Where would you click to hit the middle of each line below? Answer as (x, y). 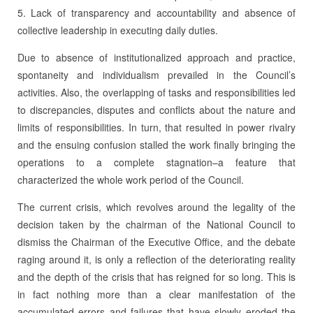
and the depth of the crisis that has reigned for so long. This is (156, 276)
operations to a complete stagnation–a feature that (156, 162)
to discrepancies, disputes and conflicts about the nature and (156, 109)
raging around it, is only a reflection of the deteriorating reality (156, 259)
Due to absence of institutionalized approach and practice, (156, 57)
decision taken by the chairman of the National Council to (156, 224)
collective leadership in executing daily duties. (117, 30)
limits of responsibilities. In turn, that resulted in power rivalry (156, 127)
